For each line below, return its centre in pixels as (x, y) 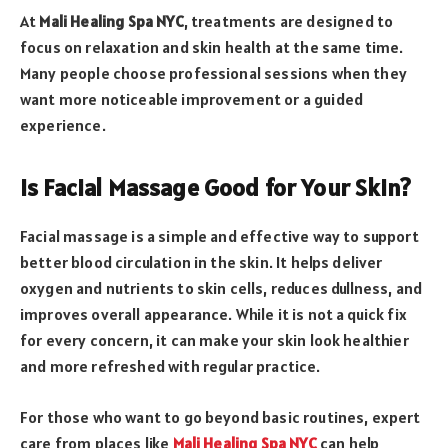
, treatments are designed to (288, 21)
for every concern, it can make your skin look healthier (214, 340)
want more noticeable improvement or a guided (192, 99)
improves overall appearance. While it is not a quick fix (213, 314)
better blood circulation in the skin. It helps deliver (201, 262)
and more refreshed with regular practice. (170, 366)
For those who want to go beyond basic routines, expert (220, 416)
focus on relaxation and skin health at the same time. (212, 47)
